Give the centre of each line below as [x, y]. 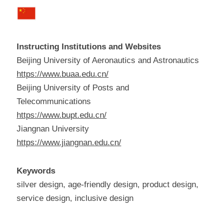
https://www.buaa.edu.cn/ [63, 74]
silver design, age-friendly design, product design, [108, 185]
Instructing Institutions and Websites [89, 47]
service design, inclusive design [75, 198]
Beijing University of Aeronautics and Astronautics [108, 61]
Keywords [36, 171]
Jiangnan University [53, 129]
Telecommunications [54, 102]
